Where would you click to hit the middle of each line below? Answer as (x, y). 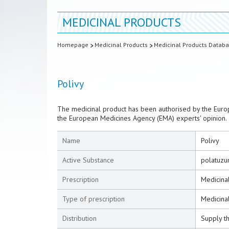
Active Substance (88, 160)
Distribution (79, 218)
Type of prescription (94, 199)
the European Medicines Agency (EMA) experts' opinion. (142, 118)
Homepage (73, 45)
